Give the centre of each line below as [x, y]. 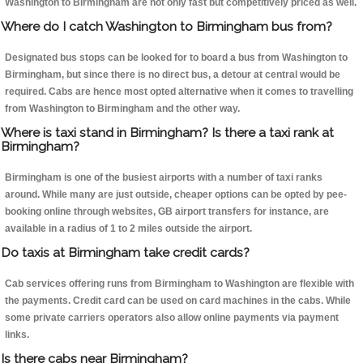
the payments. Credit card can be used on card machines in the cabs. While [178, 301]
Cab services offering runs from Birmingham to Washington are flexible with [179, 284]
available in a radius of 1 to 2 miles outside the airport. [128, 229]
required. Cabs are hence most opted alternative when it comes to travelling [179, 92]
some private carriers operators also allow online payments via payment [172, 318]
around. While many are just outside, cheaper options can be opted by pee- [176, 195]
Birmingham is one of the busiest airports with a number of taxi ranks [164, 178]
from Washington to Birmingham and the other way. [122, 109]
